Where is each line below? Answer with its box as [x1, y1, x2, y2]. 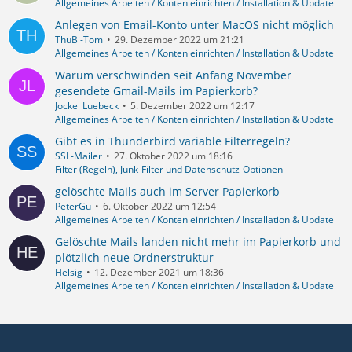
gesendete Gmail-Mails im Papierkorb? [55, 83, 258, 98]
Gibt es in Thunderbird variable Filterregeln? [55, 134, 290, 148]
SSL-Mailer [55, 149, 102, 163]
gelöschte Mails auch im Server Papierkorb [55, 184, 280, 199]
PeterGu [55, 200, 91, 213]
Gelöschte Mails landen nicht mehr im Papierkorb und [55, 234, 341, 249]
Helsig [55, 266, 82, 279]
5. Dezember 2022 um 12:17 [130, 99, 255, 112]
